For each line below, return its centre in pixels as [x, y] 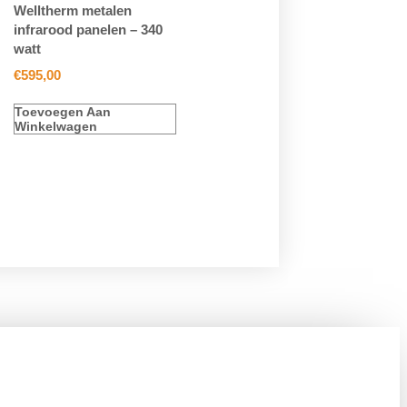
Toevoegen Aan [63, 112]
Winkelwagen [56, 127]
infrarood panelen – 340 [89, 30]
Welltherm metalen [73, 11]
